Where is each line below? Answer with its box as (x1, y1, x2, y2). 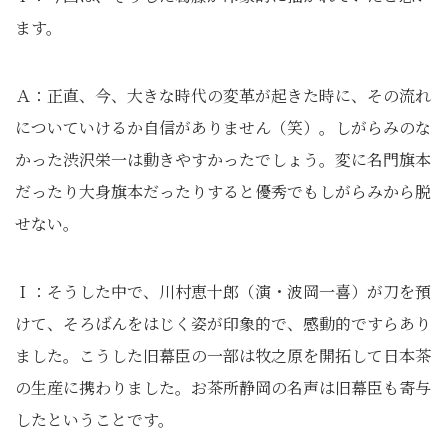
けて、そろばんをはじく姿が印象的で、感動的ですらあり (15, 312, 431, 335)
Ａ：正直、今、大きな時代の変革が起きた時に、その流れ (15, 84, 431, 107)
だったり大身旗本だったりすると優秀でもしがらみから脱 (15, 180, 431, 203)
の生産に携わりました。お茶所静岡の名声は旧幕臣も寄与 (15, 376, 431, 399)
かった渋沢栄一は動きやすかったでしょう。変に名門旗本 (15, 148, 431, 171)
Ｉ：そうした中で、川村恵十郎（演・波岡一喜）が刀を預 (15, 280, 431, 303)
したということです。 (15, 408, 174, 431)
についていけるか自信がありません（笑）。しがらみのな (15, 116, 431, 139)
